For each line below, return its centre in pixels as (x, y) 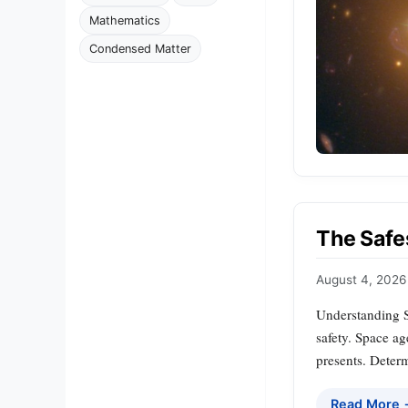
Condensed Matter (140, 49)
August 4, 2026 (361, 279)
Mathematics (125, 20)
